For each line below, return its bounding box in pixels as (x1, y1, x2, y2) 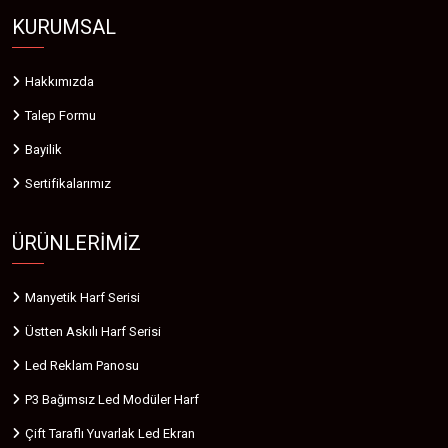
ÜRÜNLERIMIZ (12, 230, 141, 255)
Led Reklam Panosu (25, 357, 139, 373)
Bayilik (25, 141, 62, 157)
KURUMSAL (12, 14, 116, 39)
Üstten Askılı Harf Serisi (25, 323, 161, 339)
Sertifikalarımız (25, 175, 111, 191)
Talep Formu (25, 107, 96, 123)
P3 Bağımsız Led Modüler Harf (25, 391, 199, 407)
